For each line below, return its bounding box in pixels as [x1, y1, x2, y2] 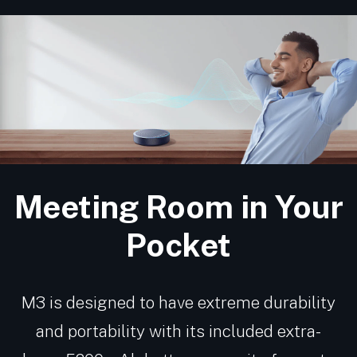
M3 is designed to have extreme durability [22, 292, 335, 312]
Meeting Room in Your [14, 187, 343, 226]
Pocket [126, 226, 231, 264]
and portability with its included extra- [36, 320, 321, 341]
